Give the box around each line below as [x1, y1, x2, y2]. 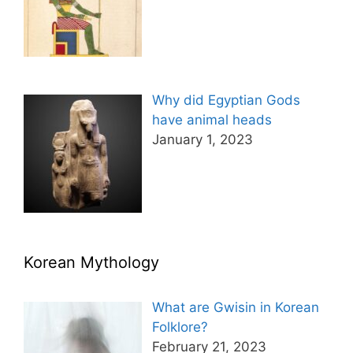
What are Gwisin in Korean [151, 299, 319, 315]
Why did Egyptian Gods [151, 92, 300, 109]
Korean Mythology [24, 252, 159, 272]
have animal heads [151, 112, 272, 128]
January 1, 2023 [151, 132, 253, 148]
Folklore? [151, 318, 208, 335]
